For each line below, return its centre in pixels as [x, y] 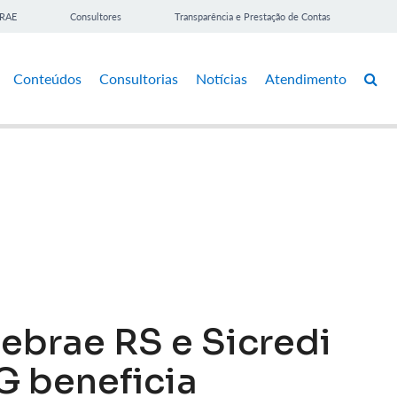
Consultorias [139, 78]
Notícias [222, 78]
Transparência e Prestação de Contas [253, 16]
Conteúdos [47, 78]
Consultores [96, 16]
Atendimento [306, 78]
